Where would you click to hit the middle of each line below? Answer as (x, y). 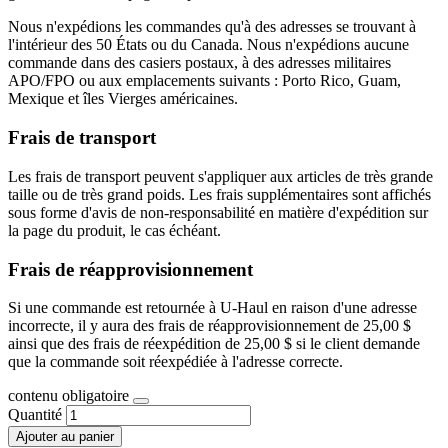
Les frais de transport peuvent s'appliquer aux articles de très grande (220, 176)
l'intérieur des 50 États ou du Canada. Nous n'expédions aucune (208, 45)
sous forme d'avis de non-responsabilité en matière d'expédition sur (218, 212)
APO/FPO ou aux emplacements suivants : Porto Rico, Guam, (204, 81)
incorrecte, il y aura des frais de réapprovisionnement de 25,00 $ (209, 326)
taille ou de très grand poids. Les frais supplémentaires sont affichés (219, 194)
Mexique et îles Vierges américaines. (123, 99)
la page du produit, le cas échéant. (114, 230)
